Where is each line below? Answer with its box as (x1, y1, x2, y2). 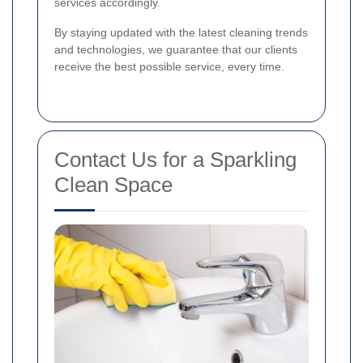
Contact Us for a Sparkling (54, 147, 297, 172)
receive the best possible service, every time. (54, 59, 284, 73)
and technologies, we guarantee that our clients (54, 42, 297, 56)
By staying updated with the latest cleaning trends (54, 25, 308, 39)
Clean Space (54, 172, 173, 197)
